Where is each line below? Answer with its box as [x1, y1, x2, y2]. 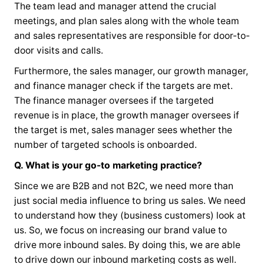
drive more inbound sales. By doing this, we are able [14, 239, 240, 250]
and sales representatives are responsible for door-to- [14, 29, 250, 41]
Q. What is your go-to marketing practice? [14, 159, 202, 171]
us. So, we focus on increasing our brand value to [14, 224, 227, 236]
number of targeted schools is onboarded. [14, 138, 197, 150]
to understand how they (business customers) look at [14, 209, 246, 221]
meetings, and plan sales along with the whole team [14, 15, 239, 27]
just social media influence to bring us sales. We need [14, 194, 246, 206]
